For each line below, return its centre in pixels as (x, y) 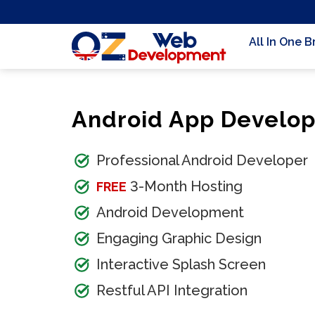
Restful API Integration (172, 290)
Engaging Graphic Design (179, 238)
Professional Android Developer (202, 160)
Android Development (170, 212)
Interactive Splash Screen (181, 264)
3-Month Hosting (185, 186)
